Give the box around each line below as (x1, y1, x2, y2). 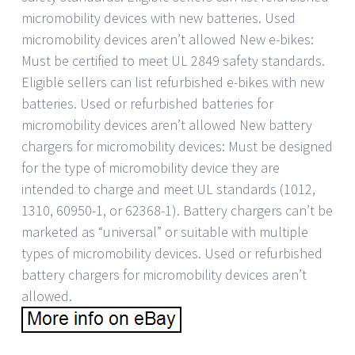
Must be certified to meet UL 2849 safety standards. (21, 51, 325, 70)
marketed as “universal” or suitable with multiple (21, 222, 308, 241)
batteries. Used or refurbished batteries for (21, 94, 273, 113)
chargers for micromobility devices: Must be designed (21, 136, 333, 155)
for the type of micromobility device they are (21, 158, 280, 177)
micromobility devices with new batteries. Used (21, 8, 296, 27)
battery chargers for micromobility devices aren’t (21, 265, 307, 284)
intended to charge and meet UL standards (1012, (21, 179, 315, 198)
